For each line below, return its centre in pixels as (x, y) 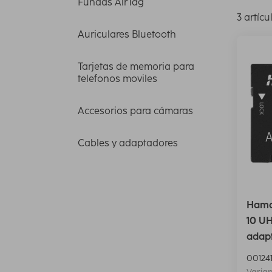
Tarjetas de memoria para (136, 67)
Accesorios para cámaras (135, 111)
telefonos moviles (117, 79)
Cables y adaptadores (128, 143)
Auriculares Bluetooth (127, 35)
